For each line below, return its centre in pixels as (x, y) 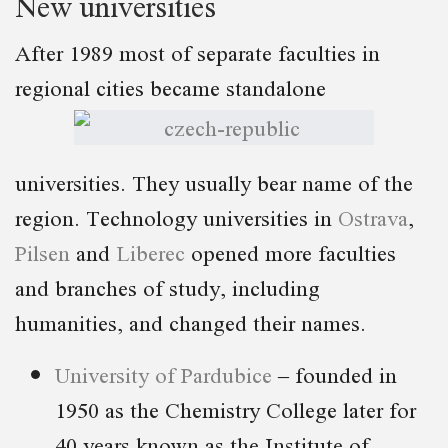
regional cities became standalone (170, 87)
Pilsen (42, 252)
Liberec (150, 252)
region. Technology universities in (176, 217)
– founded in (334, 374)
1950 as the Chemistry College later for (235, 409)
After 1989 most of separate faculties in (197, 52)
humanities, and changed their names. (190, 322)
